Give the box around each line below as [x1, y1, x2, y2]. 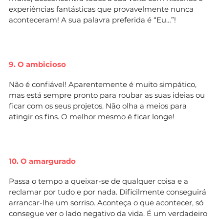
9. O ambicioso [9, 59, 66, 69]
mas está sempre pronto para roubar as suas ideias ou [9, 90, 205, 100]
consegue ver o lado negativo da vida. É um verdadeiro [9, 208, 207, 218]
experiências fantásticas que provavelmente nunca [9, 4, 194, 14]
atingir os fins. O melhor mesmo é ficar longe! [9, 111, 175, 121]
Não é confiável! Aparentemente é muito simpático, [9, 79, 197, 89]
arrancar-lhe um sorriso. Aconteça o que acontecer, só [9, 197, 203, 207]
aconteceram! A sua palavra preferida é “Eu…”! [9, 15, 176, 24]
